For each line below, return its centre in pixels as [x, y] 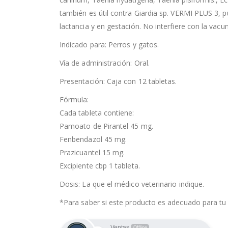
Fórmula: [74, 100]
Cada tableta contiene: [97, 113]
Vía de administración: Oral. [105, 63]
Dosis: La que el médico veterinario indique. [132, 184]
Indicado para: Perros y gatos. [109, 45]
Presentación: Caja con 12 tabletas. [118, 81]
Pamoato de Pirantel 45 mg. [106, 126]
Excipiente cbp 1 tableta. [100, 166]
